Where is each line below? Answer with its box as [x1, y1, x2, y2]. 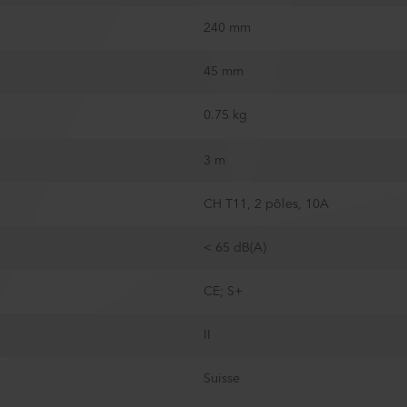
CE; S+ [203, 281, 243, 303]
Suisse [203, 368, 240, 390]
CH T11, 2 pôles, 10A [203, 194, 329, 215]
